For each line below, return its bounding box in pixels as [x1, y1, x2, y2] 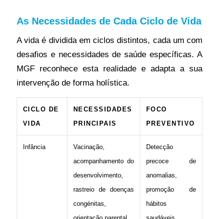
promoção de [146, 185, 196, 193]
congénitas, [73, 199, 106, 207]
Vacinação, [73, 143, 105, 151]
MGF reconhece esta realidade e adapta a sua [16, 64, 203, 74]
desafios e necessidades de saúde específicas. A [16, 49, 203, 60]
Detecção [146, 143, 173, 151]
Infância [22, 143, 45, 151]
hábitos [146, 199, 167, 207]
